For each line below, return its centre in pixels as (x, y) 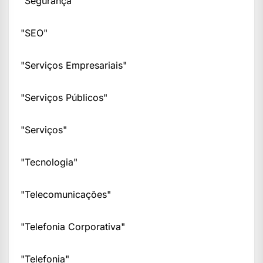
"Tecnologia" (49, 162)
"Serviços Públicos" (64, 98)
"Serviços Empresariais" (74, 65)
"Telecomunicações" (66, 195)
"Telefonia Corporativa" (73, 227)
